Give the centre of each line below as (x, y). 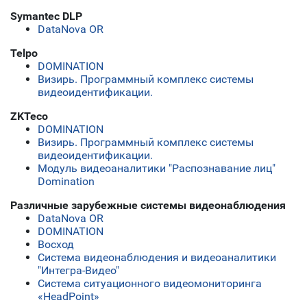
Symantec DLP (46, 16)
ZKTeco (29, 116)
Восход (56, 245)
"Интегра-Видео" (78, 271)
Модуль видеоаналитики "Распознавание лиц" (157, 169)
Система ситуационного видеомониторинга (150, 284)
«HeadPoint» (69, 297)
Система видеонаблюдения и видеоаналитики (157, 258)
